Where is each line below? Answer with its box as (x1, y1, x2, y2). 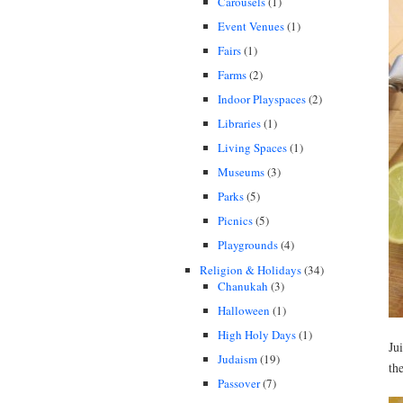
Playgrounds (218, 237, 278, 254)
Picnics (218, 212, 253, 229)
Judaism (218, 350, 257, 367)
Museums (218, 164, 264, 181)
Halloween (218, 301, 270, 318)
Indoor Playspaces (218, 90, 306, 107)
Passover (218, 374, 260, 391)
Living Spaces (218, 139, 287, 157)
